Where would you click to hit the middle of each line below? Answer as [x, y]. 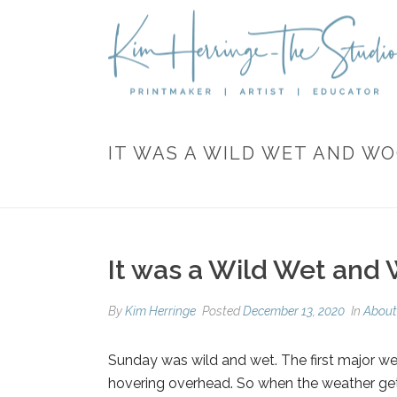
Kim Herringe [160, 311]
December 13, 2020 [294, 311]
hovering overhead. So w [189, 383]
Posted [221, 311]
